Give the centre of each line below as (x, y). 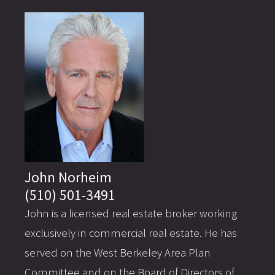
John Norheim (68, 177)
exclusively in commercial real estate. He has (131, 233)
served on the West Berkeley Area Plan (118, 253)
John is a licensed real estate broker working (131, 214)
